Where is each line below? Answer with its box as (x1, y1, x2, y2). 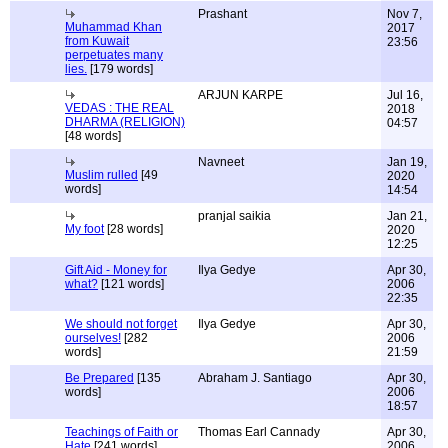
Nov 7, (387, 7, 422, 21)
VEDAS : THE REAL (65, 101, 174, 115)
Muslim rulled (65, 168, 138, 182)
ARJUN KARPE (198, 88, 283, 102)
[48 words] (65, 129, 121, 143)
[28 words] (104, 222, 163, 236)
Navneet (198, 155, 244, 169)
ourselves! (65, 331, 121, 345)
